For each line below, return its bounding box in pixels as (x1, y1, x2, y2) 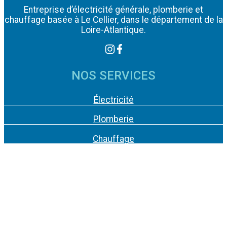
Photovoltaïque (83, 214, 144, 224)
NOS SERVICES (71, 68, 156, 83)
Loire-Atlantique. (81, 25, 146, 35)
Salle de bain (89, 153, 138, 164)
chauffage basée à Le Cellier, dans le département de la (4, 15, 223, 25)
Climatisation (88, 194, 139, 205)
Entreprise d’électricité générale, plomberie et (24, 5, 203, 15)
